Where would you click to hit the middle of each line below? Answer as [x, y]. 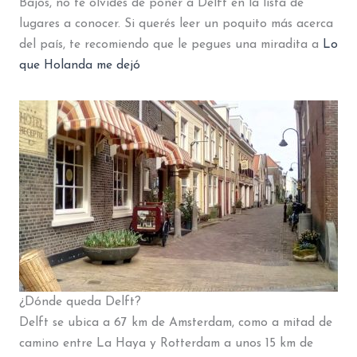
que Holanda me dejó [79, 65]
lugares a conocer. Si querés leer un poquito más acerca [176, 24]
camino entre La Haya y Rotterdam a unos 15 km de [166, 344]
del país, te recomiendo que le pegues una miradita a [171, 44]
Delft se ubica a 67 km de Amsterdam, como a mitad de [175, 323]
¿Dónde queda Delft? [80, 302]
